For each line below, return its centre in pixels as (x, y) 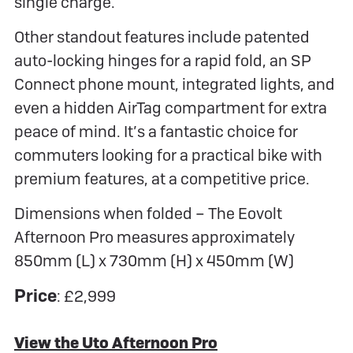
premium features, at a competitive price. (162, 179)
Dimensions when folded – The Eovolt (148, 214)
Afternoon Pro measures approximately (154, 238)
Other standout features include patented (162, 37)
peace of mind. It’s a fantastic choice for (156, 132)
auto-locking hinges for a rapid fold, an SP (163, 61)
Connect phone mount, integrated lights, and (175, 85)
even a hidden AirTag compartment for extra (171, 108)
